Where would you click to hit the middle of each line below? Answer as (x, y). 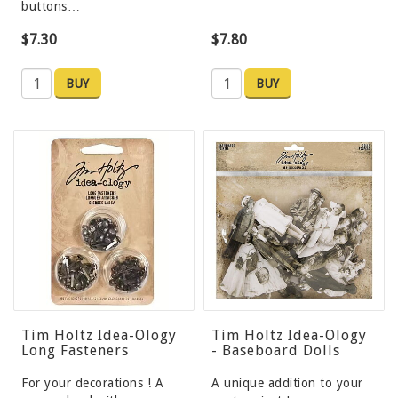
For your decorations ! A (92, 383)
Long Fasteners (75, 351)
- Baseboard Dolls (276, 351)
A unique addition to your (287, 383)
